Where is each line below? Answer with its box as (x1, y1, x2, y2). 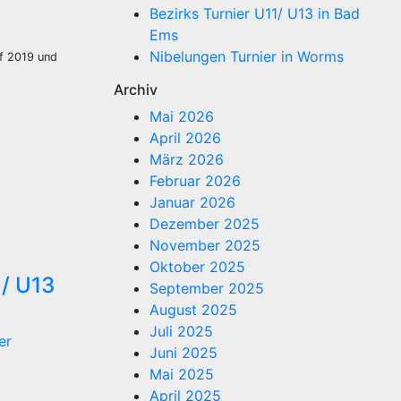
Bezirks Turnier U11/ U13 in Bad (149, 4, 360, 22)
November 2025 (149, 235, 260, 254)
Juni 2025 (149, 343, 218, 362)
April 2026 (149, 128, 221, 147)
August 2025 (149, 300, 237, 319)
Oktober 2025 (149, 257, 245, 276)
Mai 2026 (149, 107, 214, 125)
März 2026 (149, 149, 224, 168)
